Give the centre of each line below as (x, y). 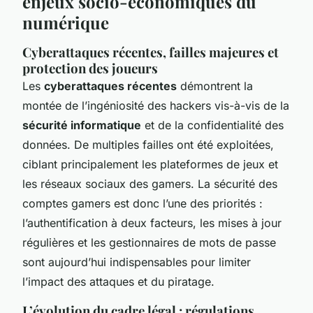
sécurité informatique (82, 125)
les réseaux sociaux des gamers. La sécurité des (150, 183)
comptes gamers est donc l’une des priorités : (143, 203)
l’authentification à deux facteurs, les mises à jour (152, 223)
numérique (66, 22)
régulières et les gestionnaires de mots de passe (149, 242)
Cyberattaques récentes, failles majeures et (151, 52)
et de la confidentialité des (212, 125)
